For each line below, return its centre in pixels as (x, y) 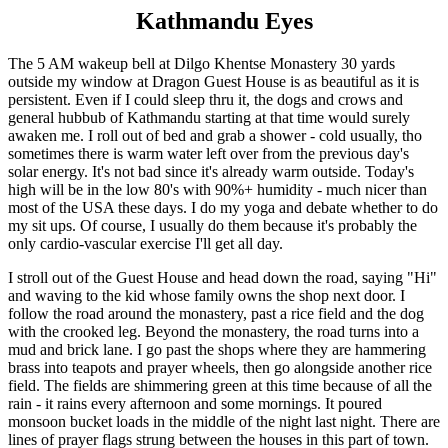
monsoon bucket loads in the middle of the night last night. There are (224, 421)
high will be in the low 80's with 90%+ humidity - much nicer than (217, 189)
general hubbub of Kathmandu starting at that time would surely (209, 117)
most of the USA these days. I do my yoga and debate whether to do (223, 207)
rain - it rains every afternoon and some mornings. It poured (195, 403)
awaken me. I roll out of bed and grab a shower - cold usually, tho (215, 135)
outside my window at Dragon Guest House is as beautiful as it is (213, 81)
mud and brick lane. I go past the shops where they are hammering (217, 349)
